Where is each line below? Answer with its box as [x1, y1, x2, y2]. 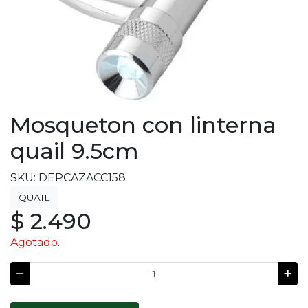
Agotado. [10, 236, 60, 249]
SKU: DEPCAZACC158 [10, 171, 126, 184]
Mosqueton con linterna [10, 111, 276, 138]
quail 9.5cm [10, 137, 139, 164]
